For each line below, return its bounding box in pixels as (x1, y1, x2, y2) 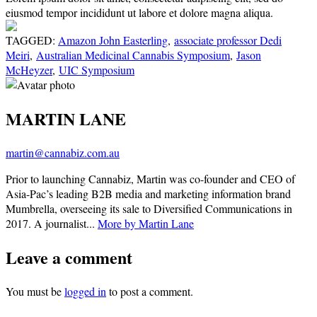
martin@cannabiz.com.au (6, 145, 120, 161)
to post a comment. (106, 283, 193, 299)
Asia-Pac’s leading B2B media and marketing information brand (6, 186, 291, 202)
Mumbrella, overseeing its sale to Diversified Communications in (6, 201, 292, 217)
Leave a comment (6, 245, 132, 270)
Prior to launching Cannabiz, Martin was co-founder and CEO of (6, 171, 295, 187)
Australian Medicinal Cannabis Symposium (36, 47, 230, 63)
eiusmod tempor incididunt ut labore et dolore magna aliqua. (6, 5, 273, 21)
